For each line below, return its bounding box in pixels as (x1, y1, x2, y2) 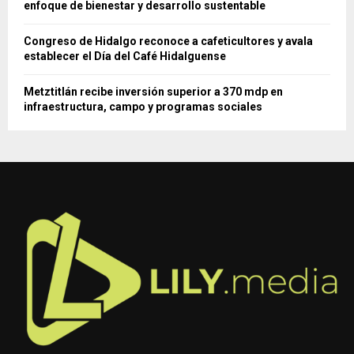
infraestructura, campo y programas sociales (24, 100, 262, 113)
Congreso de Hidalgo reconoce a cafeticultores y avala (24, 34, 313, 47)
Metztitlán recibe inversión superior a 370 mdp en (24, 85, 283, 98)
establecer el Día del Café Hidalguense (24, 49, 226, 62)
